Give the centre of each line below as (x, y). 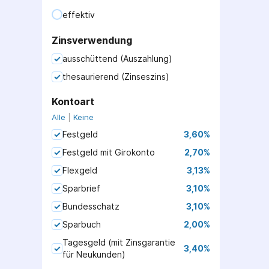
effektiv (79, 14)
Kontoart (73, 101)
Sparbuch (82, 224)
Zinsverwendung (92, 40)
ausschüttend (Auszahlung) (117, 59)
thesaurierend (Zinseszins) (116, 77)
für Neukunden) (94, 254)
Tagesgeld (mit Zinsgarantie (119, 242)
